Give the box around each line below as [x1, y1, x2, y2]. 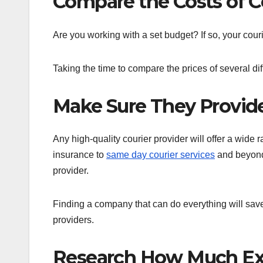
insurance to [53, 150, 106, 160]
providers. [53, 215, 94, 225]
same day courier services [106, 150, 215, 160]
